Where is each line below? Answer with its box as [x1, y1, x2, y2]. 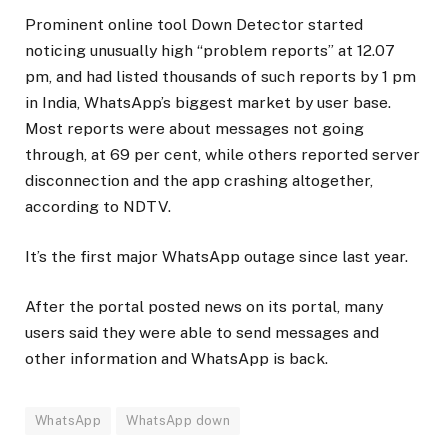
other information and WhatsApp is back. [25, 349, 328, 369]
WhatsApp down [126, 413, 231, 429]
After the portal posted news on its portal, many [25, 297, 383, 317]
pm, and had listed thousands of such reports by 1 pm [25, 66, 416, 86]
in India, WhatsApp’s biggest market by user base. [25, 92, 391, 112]
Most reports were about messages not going [25, 118, 364, 138]
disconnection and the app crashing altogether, [25, 170, 373, 190]
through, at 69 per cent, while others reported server [25, 144, 420, 164]
